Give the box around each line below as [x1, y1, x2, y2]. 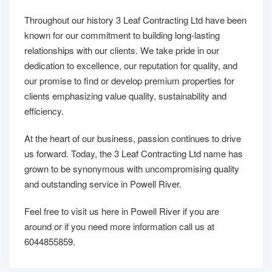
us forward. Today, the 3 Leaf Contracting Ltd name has [24, 147, 243, 160]
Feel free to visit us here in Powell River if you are [24, 205, 219, 217]
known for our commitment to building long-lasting [24, 29, 220, 41]
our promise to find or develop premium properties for [24, 74, 234, 87]
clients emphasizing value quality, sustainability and [24, 89, 226, 102]
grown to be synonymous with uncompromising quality [24, 162, 239, 175]
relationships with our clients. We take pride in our [24, 44, 219, 56]
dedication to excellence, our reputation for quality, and [24, 59, 237, 72]
